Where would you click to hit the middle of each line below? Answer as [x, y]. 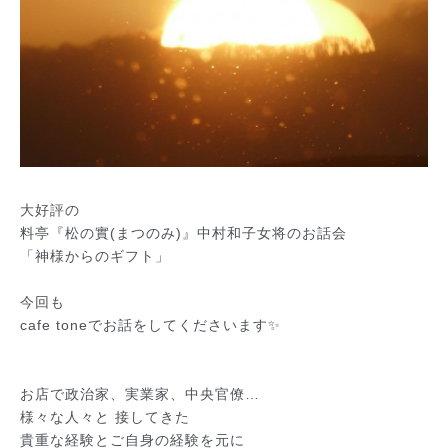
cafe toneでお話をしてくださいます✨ [150, 324]
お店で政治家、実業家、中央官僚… [140, 393]
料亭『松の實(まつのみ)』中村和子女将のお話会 [186, 232]
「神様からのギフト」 [95, 255]
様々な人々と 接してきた [105, 416]
